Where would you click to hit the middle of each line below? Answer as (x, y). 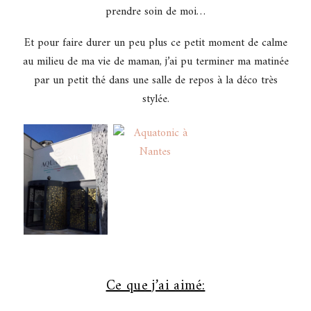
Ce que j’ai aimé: (155, 286)
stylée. (155, 100)
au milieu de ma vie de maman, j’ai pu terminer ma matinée (155, 62)
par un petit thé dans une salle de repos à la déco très (155, 81)
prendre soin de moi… (155, 12)
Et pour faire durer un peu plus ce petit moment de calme (155, 43)
